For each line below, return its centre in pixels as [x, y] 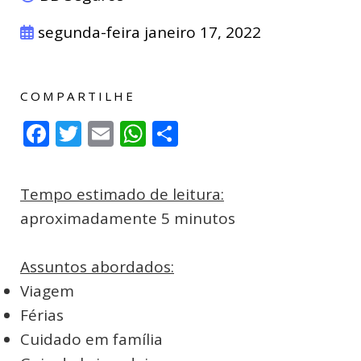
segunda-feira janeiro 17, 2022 [147, 32]
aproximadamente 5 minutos [128, 218]
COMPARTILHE [78, 95]
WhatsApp [208, 133]
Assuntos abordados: [97, 266]
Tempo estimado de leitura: [122, 194]
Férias [42, 315]
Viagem [47, 290]
